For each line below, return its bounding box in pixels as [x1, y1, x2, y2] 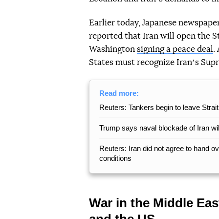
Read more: [99, 88, 139, 97]
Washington [89, 44, 137, 53]
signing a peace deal [137, 44, 213, 53]
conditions [99, 153, 131, 162]
